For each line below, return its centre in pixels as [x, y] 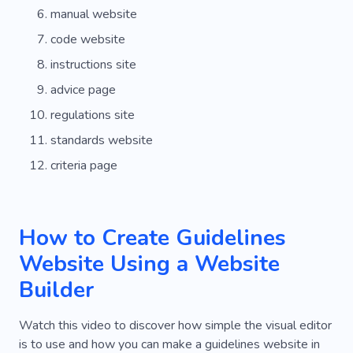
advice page [83, 89]
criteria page [84, 165]
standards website [102, 140]
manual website [94, 14]
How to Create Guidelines [152, 238]
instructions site [93, 64]
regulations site [93, 115]
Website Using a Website [149, 264]
